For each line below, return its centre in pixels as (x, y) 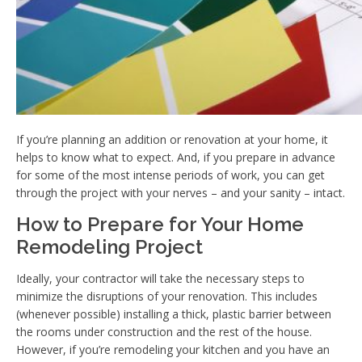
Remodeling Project (109, 246)
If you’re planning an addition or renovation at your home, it (172, 139)
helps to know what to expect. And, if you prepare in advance (176, 157)
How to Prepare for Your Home (160, 224)
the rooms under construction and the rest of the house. (164, 331)
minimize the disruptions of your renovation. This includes (167, 296)
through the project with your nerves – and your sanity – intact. (181, 192)
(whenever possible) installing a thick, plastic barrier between (174, 314)
